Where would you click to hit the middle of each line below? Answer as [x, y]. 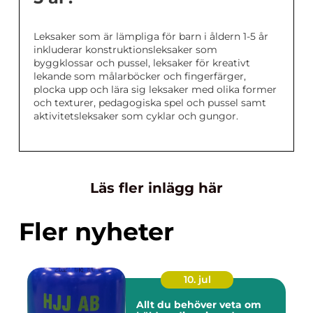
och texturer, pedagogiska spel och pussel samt [150, 103]
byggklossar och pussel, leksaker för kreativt [142, 63]
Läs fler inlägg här [156, 188]
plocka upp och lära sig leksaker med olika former [155, 90]
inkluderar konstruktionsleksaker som [125, 50]
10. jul [197, 280]
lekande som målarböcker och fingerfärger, [140, 77]
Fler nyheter [96, 232]
